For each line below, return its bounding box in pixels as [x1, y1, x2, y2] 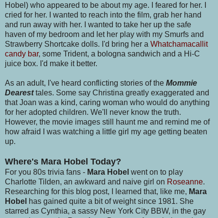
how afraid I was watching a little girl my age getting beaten [5, 127, 207, 136]
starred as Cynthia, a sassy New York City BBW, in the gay [5, 207, 206, 216]
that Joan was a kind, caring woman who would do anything [5, 98, 210, 107]
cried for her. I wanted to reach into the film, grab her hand [5, 11, 201, 19]
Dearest [5, 89, 34, 97]
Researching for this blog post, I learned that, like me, [5, 187, 189, 196]
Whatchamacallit [150, 40, 208, 49]
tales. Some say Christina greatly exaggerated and [34, 89, 209, 97]
